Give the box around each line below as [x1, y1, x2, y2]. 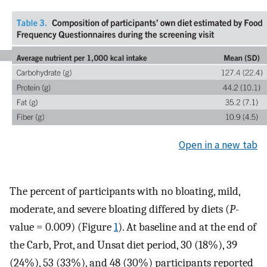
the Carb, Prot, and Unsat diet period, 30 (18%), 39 [10, 238, 237, 252]
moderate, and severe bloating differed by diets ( [10, 203, 229, 216]
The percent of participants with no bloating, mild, [10, 185, 240, 198]
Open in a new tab [179, 138, 257, 151]
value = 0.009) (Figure [10, 221, 114, 234]
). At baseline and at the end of [118, 221, 256, 234]
